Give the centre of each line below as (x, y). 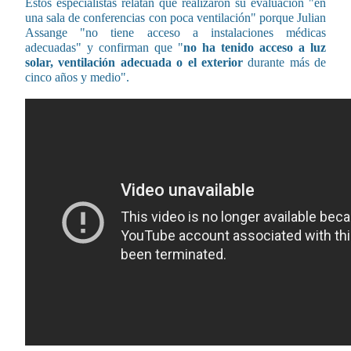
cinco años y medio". (77, 77)
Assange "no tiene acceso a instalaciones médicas (175, 32)
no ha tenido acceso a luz (255, 47)
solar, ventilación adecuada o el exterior (134, 62)
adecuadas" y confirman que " (104, 47)
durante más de (284, 62)
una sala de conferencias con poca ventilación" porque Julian (175, 17)
